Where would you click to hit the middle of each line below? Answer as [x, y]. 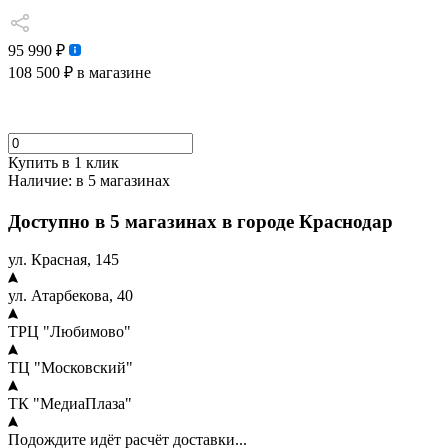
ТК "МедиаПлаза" [70, 404]
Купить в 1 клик [63, 162]
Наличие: [40, 180]
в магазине [112, 72]
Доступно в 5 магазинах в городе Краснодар [203, 221]
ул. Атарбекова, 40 [70, 296]
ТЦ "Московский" [70, 368]
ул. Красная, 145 [63, 260]
